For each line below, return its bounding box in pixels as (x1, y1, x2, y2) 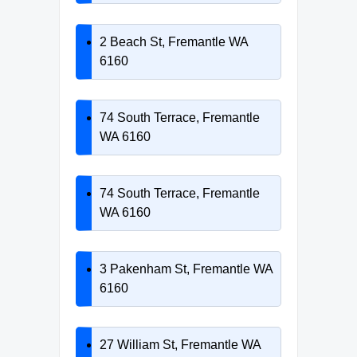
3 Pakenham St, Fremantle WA (100, 261, 273, 276)
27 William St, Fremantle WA (100, 337, 261, 351)
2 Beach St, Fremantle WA (100, 34, 248, 49)
